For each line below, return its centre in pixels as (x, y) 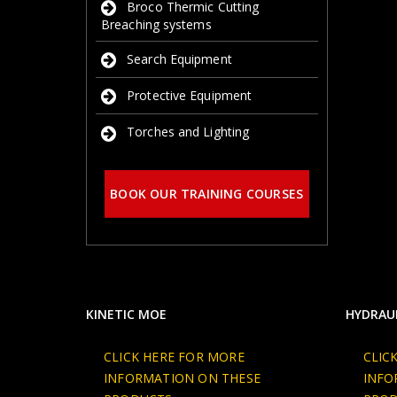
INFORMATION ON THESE (182, 378)
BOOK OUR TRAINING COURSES (207, 193)
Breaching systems (156, 24)
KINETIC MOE (126, 314)
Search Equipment (179, 58)
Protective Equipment (190, 95)
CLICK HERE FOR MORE (174, 356)
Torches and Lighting (188, 132)
